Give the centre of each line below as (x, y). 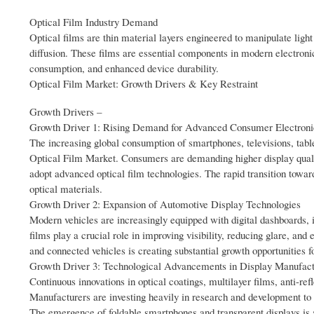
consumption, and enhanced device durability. (124, 68)
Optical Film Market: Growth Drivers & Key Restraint (144, 84)
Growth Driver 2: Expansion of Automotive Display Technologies (165, 204)
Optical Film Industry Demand (94, 22)
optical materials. (66, 189)
